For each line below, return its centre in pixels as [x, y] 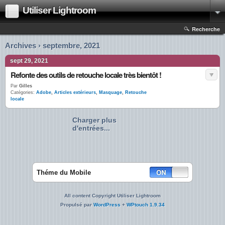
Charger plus [94, 120]
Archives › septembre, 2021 [52, 45]
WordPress [107, 205]
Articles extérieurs [75, 92]
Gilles [25, 86]
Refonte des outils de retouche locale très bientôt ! [86, 75]
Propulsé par [77, 205]
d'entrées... [91, 128]
